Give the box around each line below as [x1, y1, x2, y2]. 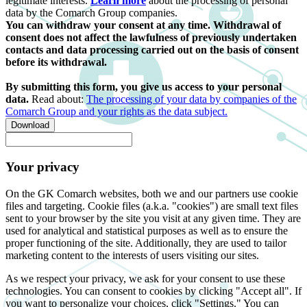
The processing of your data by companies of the [86, 93, 297, 106]
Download [11, 120, 49, 131]
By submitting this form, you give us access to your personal [5, 81, 282, 93]
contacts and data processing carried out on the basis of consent [5, 44, 299, 56]
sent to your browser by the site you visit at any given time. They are [5, 212, 301, 224]
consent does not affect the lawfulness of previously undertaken [5, 32, 297, 44]
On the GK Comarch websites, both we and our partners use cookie [5, 187, 298, 199]
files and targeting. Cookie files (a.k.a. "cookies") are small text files [5, 199, 298, 212]
